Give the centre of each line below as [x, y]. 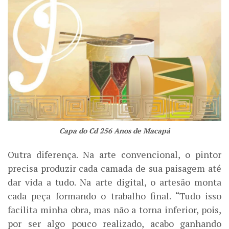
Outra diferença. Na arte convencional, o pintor [114, 154]
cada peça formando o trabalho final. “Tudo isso [114, 196]
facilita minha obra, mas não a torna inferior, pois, [114, 209]
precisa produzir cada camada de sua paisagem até [114, 168]
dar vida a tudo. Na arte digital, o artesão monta [114, 182]
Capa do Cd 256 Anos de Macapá [114, 130]
